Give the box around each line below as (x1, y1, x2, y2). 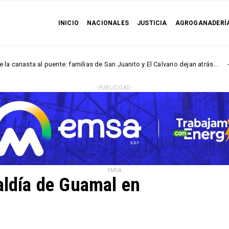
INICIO (58, 19, 79, 27)
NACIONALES (86, 19, 129, 27)
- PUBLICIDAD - (96, 84, 133, 90)
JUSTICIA (136, 19, 167, 27)
